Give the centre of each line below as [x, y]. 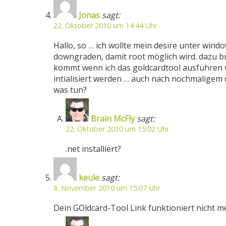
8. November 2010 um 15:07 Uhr [107, 188]
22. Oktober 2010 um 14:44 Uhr [105, 25]
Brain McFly [113, 119]
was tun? [70, 90]
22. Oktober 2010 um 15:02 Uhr [117, 129]
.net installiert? [93, 149]
